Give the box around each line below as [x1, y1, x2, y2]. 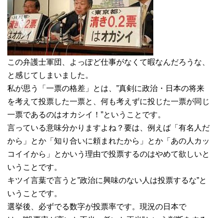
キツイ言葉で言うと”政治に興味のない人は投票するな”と [7, 176, 207, 184]
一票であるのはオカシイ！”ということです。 [7, 110, 165, 119]
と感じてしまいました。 [7, 71, 93, 79]
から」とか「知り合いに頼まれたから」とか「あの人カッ [7, 136, 210, 145]
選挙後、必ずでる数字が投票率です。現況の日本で [7, 202, 186, 211]
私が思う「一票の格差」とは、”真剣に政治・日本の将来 [7, 84, 204, 92]
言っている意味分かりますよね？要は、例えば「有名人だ [7, 123, 210, 132]
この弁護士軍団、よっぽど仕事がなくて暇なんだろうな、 [7, 57, 210, 66]
